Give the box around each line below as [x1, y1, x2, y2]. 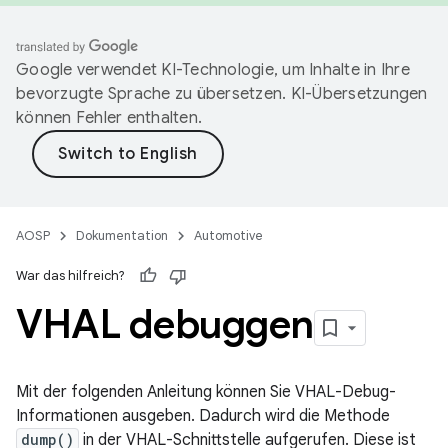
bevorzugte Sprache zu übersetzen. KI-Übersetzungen [16, 84, 428, 104]
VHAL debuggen [16, 299, 314, 349]
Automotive [194, 227, 263, 244]
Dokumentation [76, 227, 168, 244]
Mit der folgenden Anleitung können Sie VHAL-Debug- [16, 382, 396, 402]
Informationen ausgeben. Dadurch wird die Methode [16, 406, 390, 426]
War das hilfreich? [16, 267, 125, 284]
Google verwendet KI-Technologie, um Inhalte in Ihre [16, 60, 410, 80]
